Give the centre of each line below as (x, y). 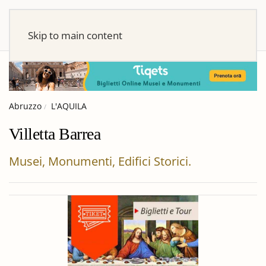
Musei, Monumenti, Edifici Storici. (100, 161)
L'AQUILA (69, 106)
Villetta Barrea (55, 134)
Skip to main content (75, 35)
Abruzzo (25, 106)
